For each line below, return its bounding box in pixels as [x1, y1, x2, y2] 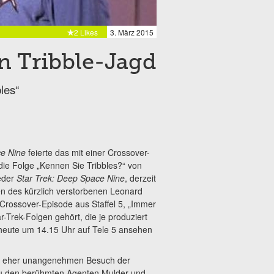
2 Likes [74, 27, 98, 37]
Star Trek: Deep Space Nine [16, 171, 125, 184]
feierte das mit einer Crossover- [25, 146, 150, 158]
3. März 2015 [110, 27, 154, 37]
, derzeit [124, 171, 156, 184]
